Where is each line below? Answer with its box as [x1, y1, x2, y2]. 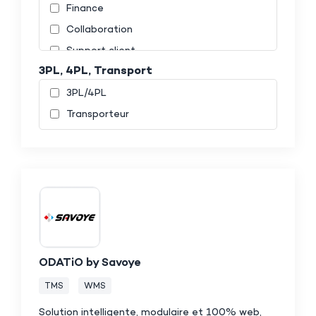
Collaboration [66, 23, 133, 36]
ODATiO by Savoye [39, 256, 141, 270]
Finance [66, 2, 104, 15]
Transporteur [66, 108, 129, 121]
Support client [66, 44, 135, 57]
